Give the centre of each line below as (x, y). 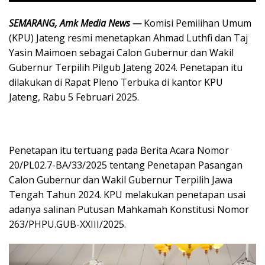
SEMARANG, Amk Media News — (75, 23)
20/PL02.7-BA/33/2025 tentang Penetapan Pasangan (126, 165)
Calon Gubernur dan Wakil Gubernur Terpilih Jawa (121, 180)
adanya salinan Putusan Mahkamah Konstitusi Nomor (129, 209)
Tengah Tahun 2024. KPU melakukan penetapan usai (127, 194)
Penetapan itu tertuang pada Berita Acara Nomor (119, 150)
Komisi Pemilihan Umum (198, 23)
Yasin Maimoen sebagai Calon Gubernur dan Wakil (121, 52)
